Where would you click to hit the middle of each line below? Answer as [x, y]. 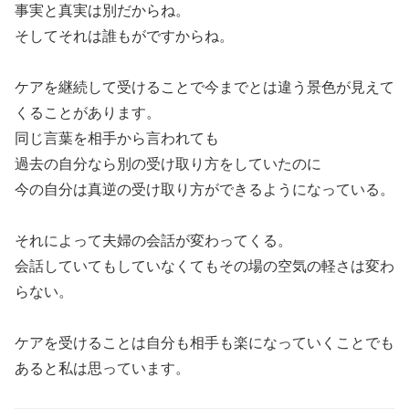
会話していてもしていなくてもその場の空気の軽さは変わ [204, 266]
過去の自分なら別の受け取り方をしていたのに [168, 163]
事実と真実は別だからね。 [102, 10]
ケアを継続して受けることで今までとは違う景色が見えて [204, 87]
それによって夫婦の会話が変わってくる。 [153, 240]
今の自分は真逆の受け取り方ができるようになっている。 [204, 189]
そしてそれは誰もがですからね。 [124, 36]
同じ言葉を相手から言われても [117, 138]
